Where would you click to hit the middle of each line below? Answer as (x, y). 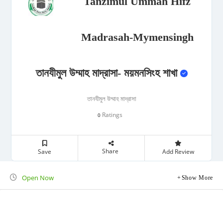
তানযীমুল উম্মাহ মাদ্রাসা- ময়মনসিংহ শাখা (108, 73)
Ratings (111, 115)
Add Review (178, 152)
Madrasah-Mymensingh (137, 37)
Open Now (38, 178)
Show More (197, 178)
